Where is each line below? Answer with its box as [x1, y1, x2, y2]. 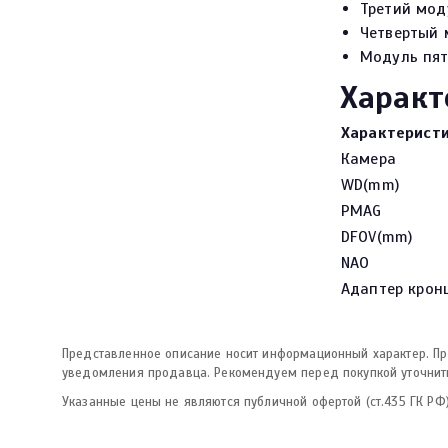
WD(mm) [341, 175, 399, 195]
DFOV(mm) [341, 227, 413, 247]
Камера [341, 149, 396, 169]
